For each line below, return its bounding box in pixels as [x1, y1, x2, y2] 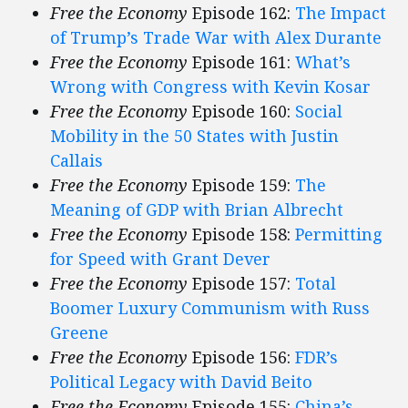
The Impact [295, 2, 386, 25]
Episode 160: [188, 100, 295, 123]
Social [295, 100, 342, 123]
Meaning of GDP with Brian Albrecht [50, 199, 343, 221]
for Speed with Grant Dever [50, 248, 270, 270]
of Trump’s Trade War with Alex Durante [50, 26, 382, 49]
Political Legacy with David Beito [50, 371, 312, 393]
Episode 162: [188, 2, 295, 25]
